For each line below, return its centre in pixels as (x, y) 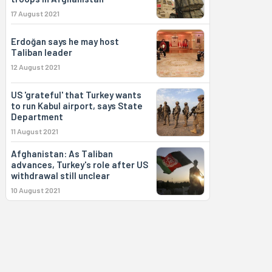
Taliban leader (41, 52)
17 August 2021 (35, 13)
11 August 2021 (34, 131)
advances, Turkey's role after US (79, 165)
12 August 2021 (35, 67)
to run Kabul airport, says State (76, 106)
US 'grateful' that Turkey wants (76, 95)
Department (37, 117)
